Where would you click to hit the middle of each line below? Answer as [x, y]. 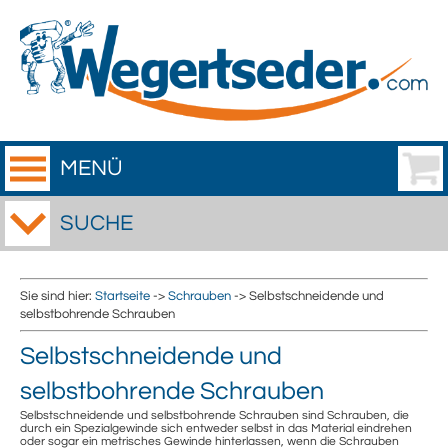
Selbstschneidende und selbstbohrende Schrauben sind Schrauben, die [214, 416]
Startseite [122, 296]
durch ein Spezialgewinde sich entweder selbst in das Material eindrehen [216, 429]
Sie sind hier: [57, 296]
